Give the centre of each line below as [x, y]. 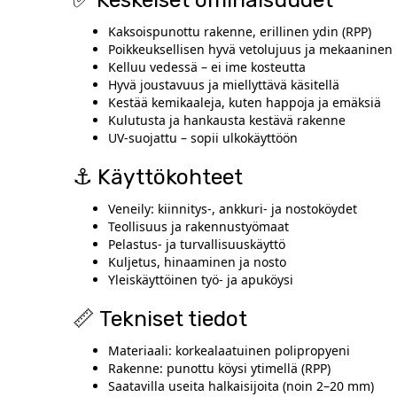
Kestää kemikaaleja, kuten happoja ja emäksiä [245, 102]
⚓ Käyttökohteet [158, 176]
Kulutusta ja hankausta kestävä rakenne [227, 120]
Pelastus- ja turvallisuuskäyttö [197, 244]
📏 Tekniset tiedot [160, 318]
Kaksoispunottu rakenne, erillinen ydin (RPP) [240, 31]
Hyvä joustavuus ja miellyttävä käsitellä [224, 84]
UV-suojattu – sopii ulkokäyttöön [203, 137]
